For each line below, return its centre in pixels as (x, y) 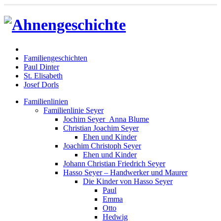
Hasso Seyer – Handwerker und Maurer (125, 172)
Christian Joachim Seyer (101, 128)
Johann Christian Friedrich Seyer (114, 163)
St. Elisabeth (43, 75)
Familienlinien (46, 101)
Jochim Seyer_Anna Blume (106, 119)
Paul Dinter (41, 67)
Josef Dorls (41, 84)
